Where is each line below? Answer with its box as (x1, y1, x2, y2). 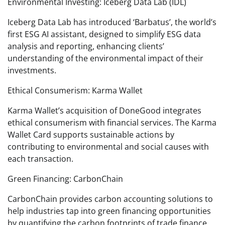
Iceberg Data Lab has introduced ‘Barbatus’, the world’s (8, 16, 216, 28)
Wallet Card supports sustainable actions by (8, 129, 174, 140)
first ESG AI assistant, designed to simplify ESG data (8, 28, 201, 40)
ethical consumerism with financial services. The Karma (8, 117, 216, 128)
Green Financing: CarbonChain (8, 173, 123, 184)
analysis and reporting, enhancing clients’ (8, 40, 164, 52)
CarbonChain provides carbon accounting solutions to (8, 193, 213, 204)
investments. (8, 64, 56, 76)
